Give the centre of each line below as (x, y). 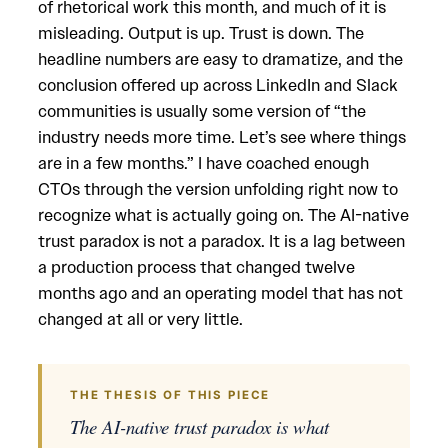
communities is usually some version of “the (202, 111)
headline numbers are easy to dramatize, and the (220, 59)
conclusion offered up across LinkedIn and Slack (218, 85)
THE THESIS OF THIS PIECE (170, 395)
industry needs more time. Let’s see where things (222, 137)
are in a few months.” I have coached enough (203, 163)
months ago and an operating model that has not (220, 293)
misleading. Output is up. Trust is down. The (201, 33)
